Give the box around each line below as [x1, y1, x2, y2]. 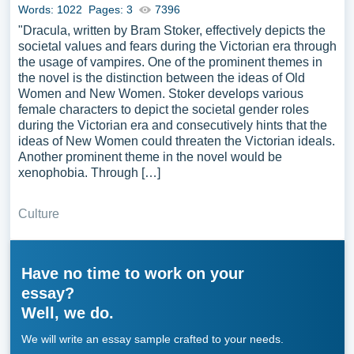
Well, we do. [21, 304, 114, 322]
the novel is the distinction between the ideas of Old [17, 71, 305, 85]
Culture [17, 207, 59, 220]
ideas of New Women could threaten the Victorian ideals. [17, 134, 335, 148]
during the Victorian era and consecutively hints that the [17, 119, 327, 132]
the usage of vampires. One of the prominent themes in [17, 55, 322, 69]
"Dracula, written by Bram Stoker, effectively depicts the [17, 24, 326, 37]
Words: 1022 [17, 3, 82, 16]
